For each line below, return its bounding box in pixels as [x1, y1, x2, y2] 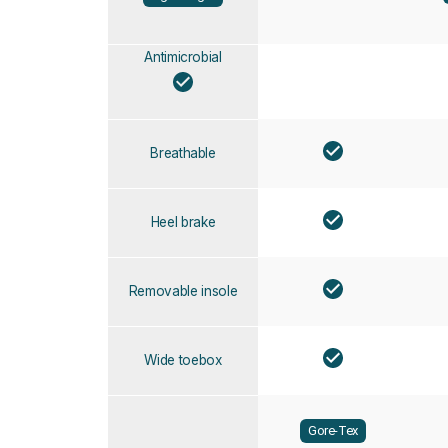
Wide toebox [144, 351, 222, 368]
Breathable [150, 144, 216, 161]
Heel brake [150, 213, 216, 230]
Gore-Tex [307, 423, 359, 439]
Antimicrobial [144, 48, 222, 65]
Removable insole [128, 282, 238, 299]
